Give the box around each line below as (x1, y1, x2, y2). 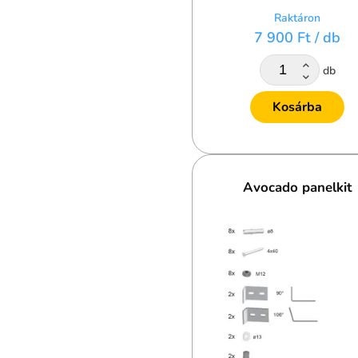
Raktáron (274, 10, 320, 26)
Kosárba (272, 98, 322, 117)
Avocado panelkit (243, 178, 352, 197)
